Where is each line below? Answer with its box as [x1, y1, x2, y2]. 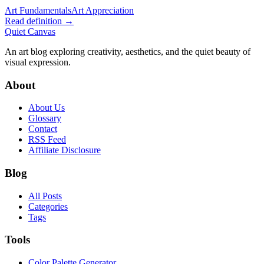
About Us [28, 103, 65, 113]
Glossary [28, 113, 61, 124]
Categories [28, 201, 68, 212]
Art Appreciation [71, 5, 134, 15]
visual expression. [5, 57, 71, 67]
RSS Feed [28, 134, 66, 145]
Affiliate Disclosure [28, 145, 101, 156]
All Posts [28, 190, 62, 201]
